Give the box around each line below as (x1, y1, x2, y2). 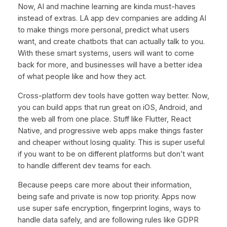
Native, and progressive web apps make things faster (17, 126, 203, 136)
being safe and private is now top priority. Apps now (17, 192, 196, 201)
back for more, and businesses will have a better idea (17, 60, 202, 70)
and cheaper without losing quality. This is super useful (17, 138, 205, 147)
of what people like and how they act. (17, 72, 146, 82)
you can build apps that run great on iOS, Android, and (17, 103, 202, 112)
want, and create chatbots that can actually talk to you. (17, 37, 205, 47)
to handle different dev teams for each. (17, 161, 152, 171)
